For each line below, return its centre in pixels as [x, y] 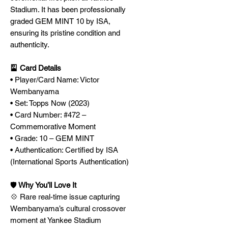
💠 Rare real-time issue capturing [65, 197]
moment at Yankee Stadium [56, 220]
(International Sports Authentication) [69, 162]
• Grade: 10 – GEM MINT [52, 138]
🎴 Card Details [36, 68]
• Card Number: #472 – [48, 115]
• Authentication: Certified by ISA [64, 150]
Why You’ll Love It [47, 185]
